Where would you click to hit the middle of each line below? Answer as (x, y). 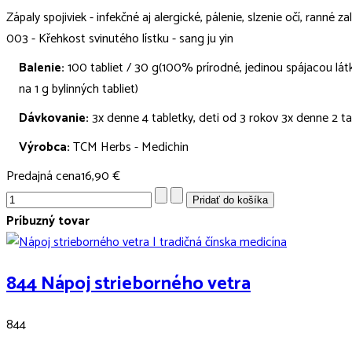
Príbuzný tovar (48, 221)
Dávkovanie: (54, 118)
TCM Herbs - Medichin (129, 147)
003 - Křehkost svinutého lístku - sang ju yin (120, 38)
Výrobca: (44, 147)
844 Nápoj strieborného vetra (128, 284)
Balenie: (42, 68)
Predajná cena (44, 176)
